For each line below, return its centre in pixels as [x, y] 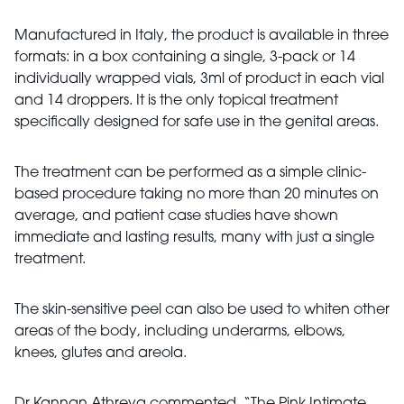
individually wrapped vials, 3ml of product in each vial [199, 79]
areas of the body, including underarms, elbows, [180, 331]
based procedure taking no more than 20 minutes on [197, 194]
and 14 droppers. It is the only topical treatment [176, 101]
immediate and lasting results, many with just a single [194, 238]
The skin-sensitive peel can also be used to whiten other [202, 310]
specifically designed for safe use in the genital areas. [198, 122]
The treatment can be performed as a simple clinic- [190, 173]
